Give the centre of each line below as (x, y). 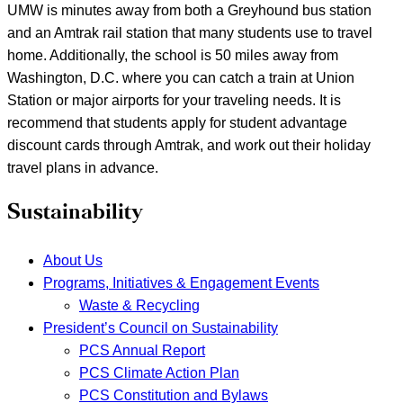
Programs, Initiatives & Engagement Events (181, 282)
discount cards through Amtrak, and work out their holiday (189, 146)
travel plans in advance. (83, 168)
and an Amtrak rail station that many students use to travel (190, 33)
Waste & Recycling (139, 305)
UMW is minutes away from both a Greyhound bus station (189, 11)
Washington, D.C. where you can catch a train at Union (181, 78)
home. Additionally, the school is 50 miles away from (173, 56)
